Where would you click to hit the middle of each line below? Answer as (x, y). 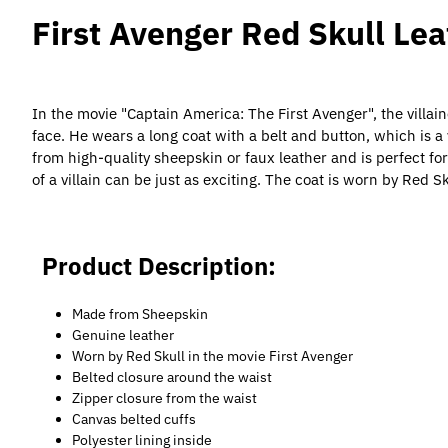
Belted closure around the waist (172, 377)
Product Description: (159, 266)
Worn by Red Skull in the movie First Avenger (212, 356)
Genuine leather (123, 335)
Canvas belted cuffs (134, 419)
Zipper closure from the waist (164, 398)
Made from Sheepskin (140, 314)
